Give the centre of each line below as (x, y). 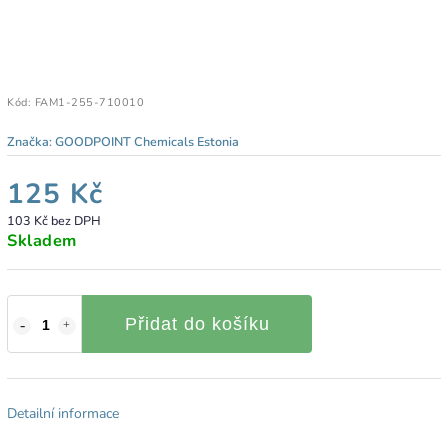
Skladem (42, 240)
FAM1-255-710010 (89, 102)
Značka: (31, 141)
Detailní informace (63, 413)
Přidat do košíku (197, 323)
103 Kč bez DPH (54, 220)
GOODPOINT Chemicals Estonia (147, 141)
